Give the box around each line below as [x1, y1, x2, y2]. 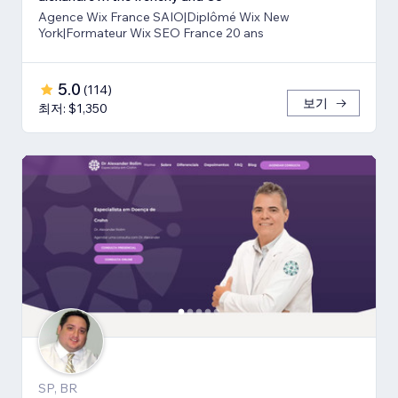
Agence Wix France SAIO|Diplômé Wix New [38, 8, 290, 25]
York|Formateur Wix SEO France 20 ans [38, 24, 264, 41]
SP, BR [38, 379, 77, 396]
